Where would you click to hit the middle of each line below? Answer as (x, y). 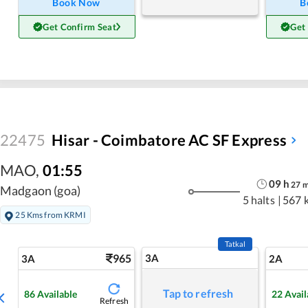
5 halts (258, 200)
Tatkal (235, 244)
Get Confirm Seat (80, 26)
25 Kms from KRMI (51, 214)
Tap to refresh (198, 294)
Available (57, 294)
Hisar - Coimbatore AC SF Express (169, 140)
